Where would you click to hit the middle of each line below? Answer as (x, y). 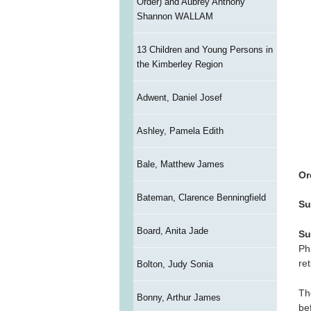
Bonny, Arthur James (178, 298)
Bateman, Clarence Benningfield (201, 198)
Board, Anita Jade (172, 231)
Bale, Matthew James (180, 165)
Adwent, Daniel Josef (179, 98)
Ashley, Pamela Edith (180, 131)
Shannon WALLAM (175, 17)
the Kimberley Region (179, 65)
